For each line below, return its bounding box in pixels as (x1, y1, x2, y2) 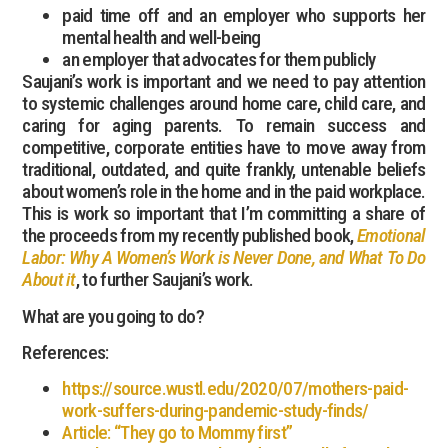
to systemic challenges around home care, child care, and (22, 92, 426, 116)
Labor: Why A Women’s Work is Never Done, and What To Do (22, 246, 426, 270)
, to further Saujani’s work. (75, 268, 254, 292)
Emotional (356, 224, 426, 248)
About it (22, 268, 76, 292)
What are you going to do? (22, 304, 208, 328)
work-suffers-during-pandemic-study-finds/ (62, 399, 369, 423)
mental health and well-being (62, 26, 261, 50)
